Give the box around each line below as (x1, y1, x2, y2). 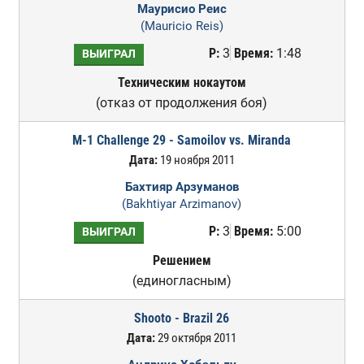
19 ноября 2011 (157, 153, 235, 167)
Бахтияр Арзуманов (124, 180, 239, 194)
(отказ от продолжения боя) (96, 95, 268, 110)
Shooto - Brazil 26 (134, 310, 230, 326)
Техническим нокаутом (117, 75, 246, 90)
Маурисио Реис (136, 2, 227, 16)
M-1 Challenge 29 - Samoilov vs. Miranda (72, 132, 292, 148)
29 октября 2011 (155, 331, 237, 345)
